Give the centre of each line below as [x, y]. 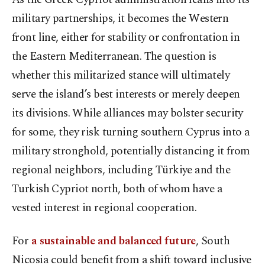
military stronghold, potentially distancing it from [131, 151]
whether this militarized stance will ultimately [121, 76]
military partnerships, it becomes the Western [120, 19]
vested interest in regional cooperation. [104, 208]
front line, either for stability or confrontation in [126, 38]
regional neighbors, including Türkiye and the [121, 170]
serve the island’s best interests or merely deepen [126, 95]
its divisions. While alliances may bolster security [127, 114]
